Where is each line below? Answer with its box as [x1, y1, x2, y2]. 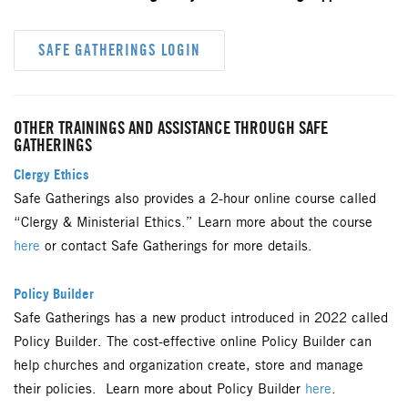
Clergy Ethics [14, 165, 89, 183]
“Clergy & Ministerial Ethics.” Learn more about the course [14, 215, 372, 230]
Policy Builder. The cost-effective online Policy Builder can [14, 334, 372, 350]
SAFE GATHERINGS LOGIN [38, 41, 200, 60]
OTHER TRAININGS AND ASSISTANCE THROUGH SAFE [14, 117, 328, 139]
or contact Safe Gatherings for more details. [40, 239, 312, 254]
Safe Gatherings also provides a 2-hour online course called [14, 191, 376, 207]
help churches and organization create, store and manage [14, 358, 363, 373]
